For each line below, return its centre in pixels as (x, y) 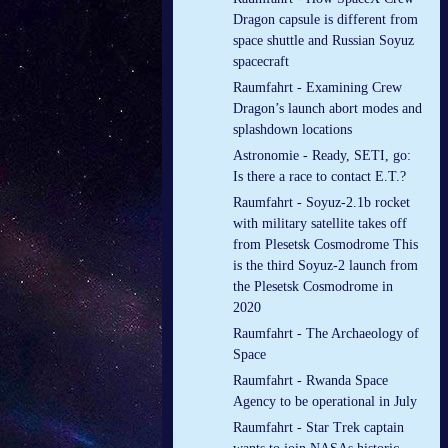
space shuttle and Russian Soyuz (323, 41)
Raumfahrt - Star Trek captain (318, 428)
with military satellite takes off (320, 224)
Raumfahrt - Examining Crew (317, 88)
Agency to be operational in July (325, 402)
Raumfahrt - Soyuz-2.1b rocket (321, 203)
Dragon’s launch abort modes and (327, 109)
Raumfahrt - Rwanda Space (310, 381)
